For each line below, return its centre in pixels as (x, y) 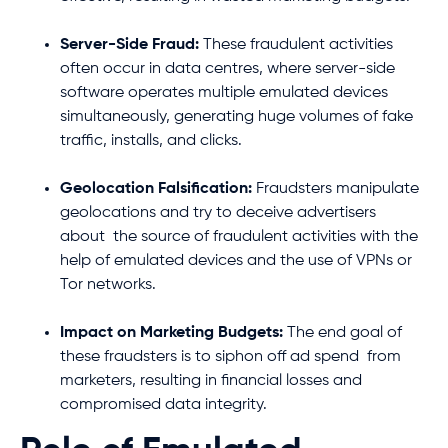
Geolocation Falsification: (156, 188)
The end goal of (342, 332)
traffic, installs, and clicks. (151, 140)
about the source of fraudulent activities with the (239, 236)
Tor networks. (108, 284)
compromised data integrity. (163, 404)
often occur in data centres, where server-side (227, 68)
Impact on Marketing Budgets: (171, 332)
